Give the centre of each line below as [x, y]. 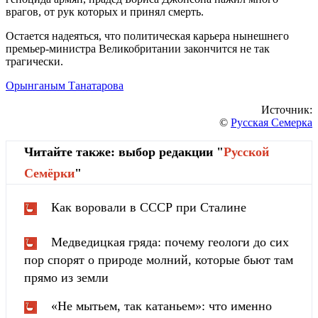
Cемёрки [49, 174]
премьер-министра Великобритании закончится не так [138, 49]
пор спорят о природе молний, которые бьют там [159, 260]
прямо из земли [66, 278]
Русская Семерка [272, 123]
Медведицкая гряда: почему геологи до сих [170, 242]
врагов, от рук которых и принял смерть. [105, 12]
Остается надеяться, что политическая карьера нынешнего [147, 36]
